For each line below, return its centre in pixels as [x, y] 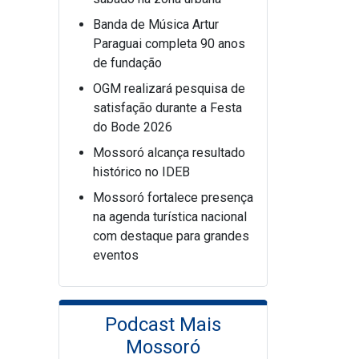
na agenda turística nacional [170, 217]
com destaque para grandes [171, 236]
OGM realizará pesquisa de [169, 89]
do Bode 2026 [133, 127]
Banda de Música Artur [156, 24]
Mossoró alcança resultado [169, 153]
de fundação [127, 63]
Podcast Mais [163, 325]
